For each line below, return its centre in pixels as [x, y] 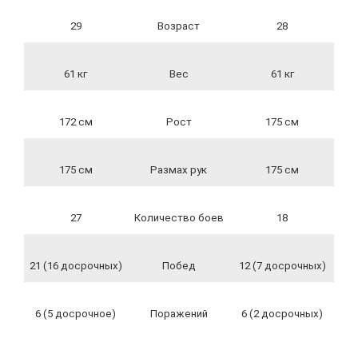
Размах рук [179, 170]
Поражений [179, 314]
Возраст [179, 26]
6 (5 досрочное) [76, 314]
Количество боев [179, 218]
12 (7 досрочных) [282, 266]
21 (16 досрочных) [76, 266]
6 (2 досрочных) [282, 314]
